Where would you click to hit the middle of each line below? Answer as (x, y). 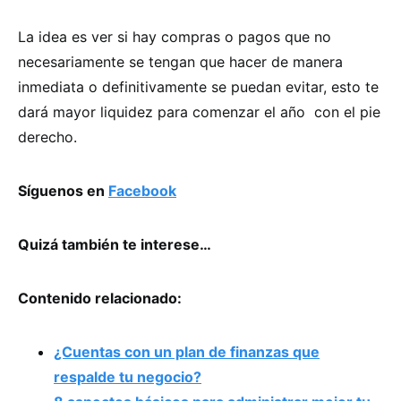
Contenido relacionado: (100, 298)
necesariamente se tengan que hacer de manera (180, 61)
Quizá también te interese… (115, 244)
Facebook (142, 190)
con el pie (347, 111)
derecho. (47, 137)
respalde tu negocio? (128, 376)
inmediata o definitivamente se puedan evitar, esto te (198, 86)
